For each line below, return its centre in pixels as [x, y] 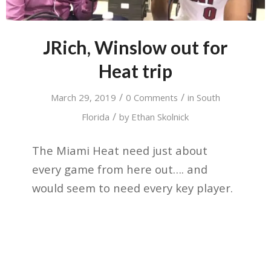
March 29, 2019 [83, 97]
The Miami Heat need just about [119, 150]
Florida [96, 117]
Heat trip [135, 71]
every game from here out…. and [119, 169]
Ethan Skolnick [160, 117]
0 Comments [152, 97]
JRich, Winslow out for [135, 47]
